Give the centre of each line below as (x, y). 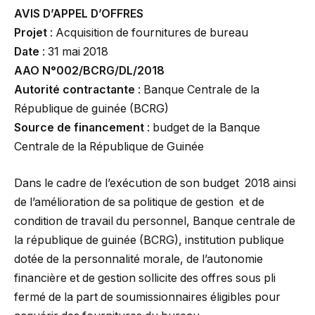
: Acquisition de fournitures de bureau (149, 33)
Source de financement (79, 128)
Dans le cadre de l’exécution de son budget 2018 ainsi (155, 183)
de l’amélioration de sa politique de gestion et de (139, 202)
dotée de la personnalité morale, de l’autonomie (139, 259)
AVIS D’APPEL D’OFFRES (79, 14)
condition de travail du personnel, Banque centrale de (155, 221)
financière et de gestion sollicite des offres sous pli (145, 278)
